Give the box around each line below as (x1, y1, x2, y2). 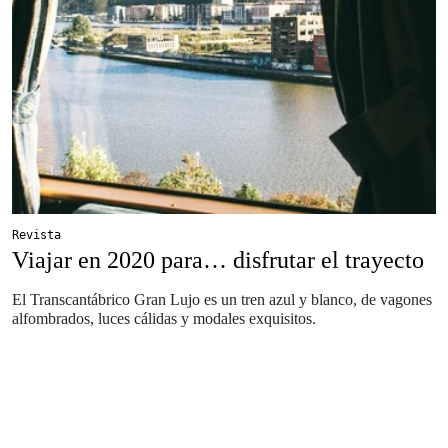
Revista (12, 228, 61, 243)
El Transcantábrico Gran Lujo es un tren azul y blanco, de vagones (12, 291, 432, 309)
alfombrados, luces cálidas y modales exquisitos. (12, 310, 316, 328)
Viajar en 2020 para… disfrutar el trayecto (12, 247, 424, 274)
